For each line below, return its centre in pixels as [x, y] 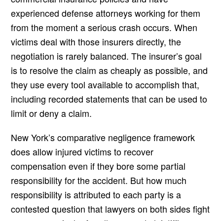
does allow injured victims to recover [82, 152]
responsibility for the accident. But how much [99, 180]
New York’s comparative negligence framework [103, 137]
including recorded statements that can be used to [109, 99]
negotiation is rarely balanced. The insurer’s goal [107, 56]
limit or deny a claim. [52, 113]
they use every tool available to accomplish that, [105, 85]
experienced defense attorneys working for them [106, 13]
